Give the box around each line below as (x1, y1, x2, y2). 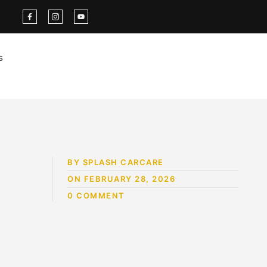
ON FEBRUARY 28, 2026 (67, 174, 175, 184)
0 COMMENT (67, 191, 125, 201)
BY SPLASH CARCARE (67, 157, 164, 167)
